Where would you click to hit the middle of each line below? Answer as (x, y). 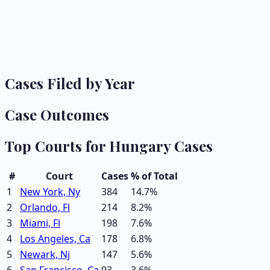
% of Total (154, 176)
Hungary (140, 146)
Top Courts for (57, 146)
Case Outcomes (57, 114)
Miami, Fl (40, 223)
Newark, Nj (45, 254)
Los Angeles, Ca (55, 238)
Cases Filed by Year (70, 83)
